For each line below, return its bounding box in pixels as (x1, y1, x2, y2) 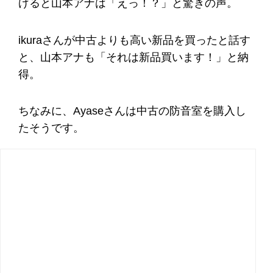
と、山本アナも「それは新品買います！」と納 (18, 51, 249, 63)
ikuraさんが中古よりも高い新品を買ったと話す (18, 34, 250, 46)
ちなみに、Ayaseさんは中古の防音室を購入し (18, 105, 246, 118)
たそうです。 (18, 122, 84, 135)
